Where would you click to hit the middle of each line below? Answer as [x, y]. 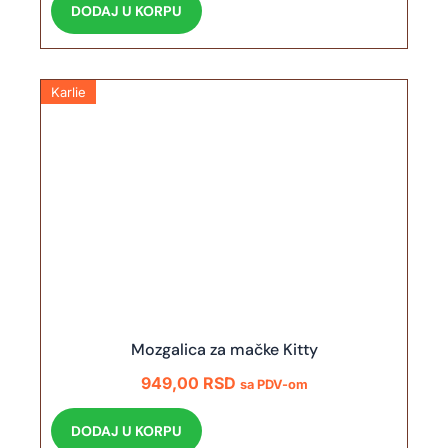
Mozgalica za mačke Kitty [224, 350]
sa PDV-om [273, 385]
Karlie [69, 92]
